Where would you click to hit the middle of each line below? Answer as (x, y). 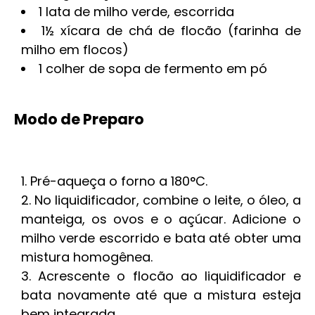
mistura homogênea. (87, 257)
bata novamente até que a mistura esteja (161, 295)
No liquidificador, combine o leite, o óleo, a (168, 200)
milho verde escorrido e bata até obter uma (161, 238)
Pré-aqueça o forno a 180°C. (119, 181)
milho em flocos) (75, 50)
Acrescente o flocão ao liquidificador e (170, 276)
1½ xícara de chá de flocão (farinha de (171, 31)
